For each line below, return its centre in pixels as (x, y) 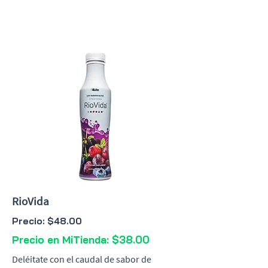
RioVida (31, 201)
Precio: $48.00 (47, 221)
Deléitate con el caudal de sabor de (82, 259)
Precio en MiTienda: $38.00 (81, 240)
